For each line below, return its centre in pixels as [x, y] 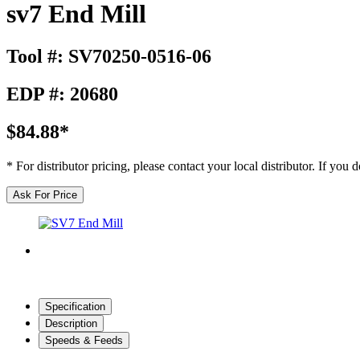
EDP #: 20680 [62, 94]
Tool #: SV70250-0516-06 [109, 57]
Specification [75, 306]
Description [71, 323]
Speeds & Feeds [84, 340]
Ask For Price [45, 194]
